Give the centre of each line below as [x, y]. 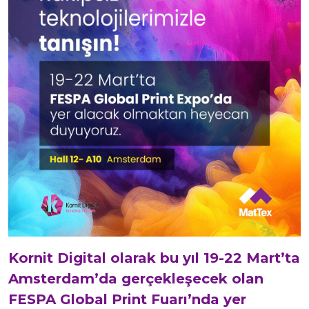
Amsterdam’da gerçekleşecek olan [136, 279]
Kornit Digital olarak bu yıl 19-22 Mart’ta [154, 258]
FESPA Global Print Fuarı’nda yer [127, 299]
